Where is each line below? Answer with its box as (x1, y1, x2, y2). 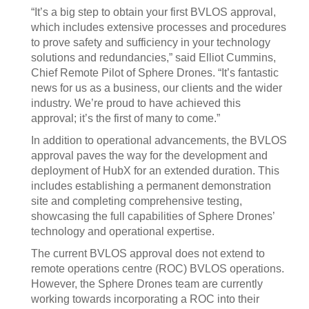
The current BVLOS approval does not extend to (31, 248, 265, 259)
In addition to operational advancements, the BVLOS (31, 134, 287, 146)
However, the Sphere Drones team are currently (31, 278, 263, 290)
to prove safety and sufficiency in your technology (31, 37, 270, 48)
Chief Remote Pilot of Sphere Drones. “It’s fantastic (31, 67, 279, 79)
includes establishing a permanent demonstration (31, 180, 271, 192)
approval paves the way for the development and (31, 150, 268, 161)
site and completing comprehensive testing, (31, 195, 242, 207)
